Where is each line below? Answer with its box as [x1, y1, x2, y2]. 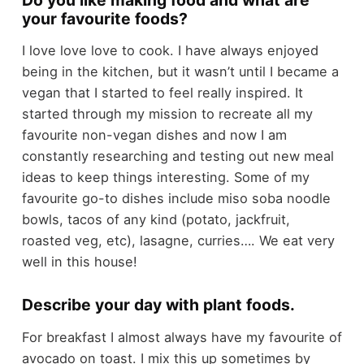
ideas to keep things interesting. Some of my [21, 169, 310, 186]
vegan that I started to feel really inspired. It [21, 84, 303, 102]
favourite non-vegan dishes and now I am [21, 127, 287, 144]
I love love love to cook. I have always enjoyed [21, 42, 318, 59]
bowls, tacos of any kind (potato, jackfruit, [21, 211, 290, 228]
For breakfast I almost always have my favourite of [21, 328, 342, 345]
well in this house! [21, 253, 137, 271]
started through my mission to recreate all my [21, 106, 313, 123]
